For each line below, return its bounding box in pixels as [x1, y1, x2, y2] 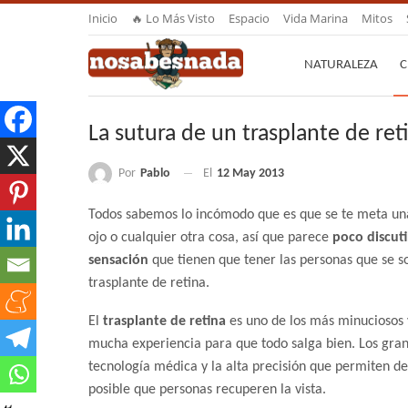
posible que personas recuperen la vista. [88, 382, 326, 398]
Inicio [88, 10, 117, 26]
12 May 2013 [217, 167, 284, 181]
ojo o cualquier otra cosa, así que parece [88, 230, 332, 246]
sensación [88, 253, 148, 269]
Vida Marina [283, 10, 348, 26]
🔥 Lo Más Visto [131, 10, 215, 26]
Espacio [229, 10, 270, 26]
